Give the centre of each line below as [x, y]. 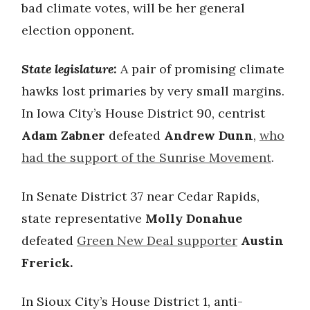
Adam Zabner [63, 135]
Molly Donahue [194, 218]
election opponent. [78, 30]
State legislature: [69, 69]
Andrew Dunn [209, 135]
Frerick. [47, 263]
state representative [83, 218]
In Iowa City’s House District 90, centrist [143, 113]
